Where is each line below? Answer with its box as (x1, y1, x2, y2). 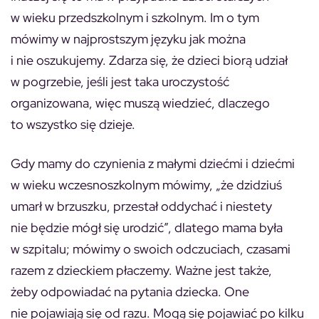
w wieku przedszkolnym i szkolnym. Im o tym (11, 9, 259, 26)
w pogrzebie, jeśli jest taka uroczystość (11, 73, 229, 90)
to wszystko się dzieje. (11, 116, 135, 132)
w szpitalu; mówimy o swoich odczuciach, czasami (11, 241, 291, 257)
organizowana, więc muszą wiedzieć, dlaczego (11, 95, 270, 111)
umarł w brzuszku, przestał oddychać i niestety (11, 198, 272, 214)
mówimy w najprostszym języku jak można (11, 31, 246, 47)
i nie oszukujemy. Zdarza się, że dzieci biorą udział (11, 52, 288, 68)
